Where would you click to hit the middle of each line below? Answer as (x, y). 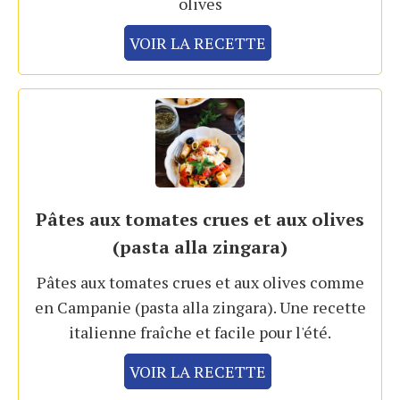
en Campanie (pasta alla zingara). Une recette (200, 308)
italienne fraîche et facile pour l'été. (200, 333)
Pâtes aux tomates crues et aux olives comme (200, 283)
